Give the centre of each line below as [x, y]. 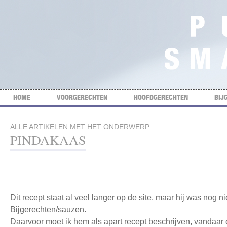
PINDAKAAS [48, 140]
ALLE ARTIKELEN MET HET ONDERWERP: [81, 127]
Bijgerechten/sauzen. [48, 210]
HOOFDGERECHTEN [161, 97]
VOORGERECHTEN [82, 97]
